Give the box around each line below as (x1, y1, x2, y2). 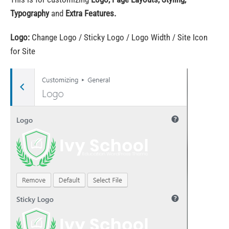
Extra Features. (65, 8, 116, 18)
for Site (10, 46, 35, 56)
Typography (10, 8, 49, 18)
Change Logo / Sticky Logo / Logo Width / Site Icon (30, 32, 208, 42)
